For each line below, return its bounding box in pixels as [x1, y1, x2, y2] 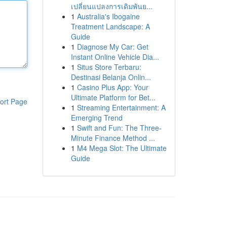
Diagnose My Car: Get [77, 42, 148, 52]
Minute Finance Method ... [70, 133, 155, 143]
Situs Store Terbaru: [77, 62, 141, 72]
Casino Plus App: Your [77, 82, 148, 92]
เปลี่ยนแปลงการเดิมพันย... [70, 1, 153, 11]
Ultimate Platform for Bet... [70, 92, 156, 102]
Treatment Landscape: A [70, 21, 150, 31]
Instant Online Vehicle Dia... [70, 52, 159, 62]
